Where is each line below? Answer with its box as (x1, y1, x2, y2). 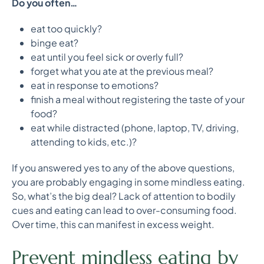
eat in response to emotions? (31, 79, 160, 91)
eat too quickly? (31, 22, 102, 35)
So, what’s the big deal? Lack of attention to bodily (12, 190, 236, 202)
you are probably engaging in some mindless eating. (12, 176, 245, 188)
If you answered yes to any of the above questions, (12, 161, 235, 174)
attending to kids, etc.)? (31, 136, 137, 148)
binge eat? (31, 37, 78, 49)
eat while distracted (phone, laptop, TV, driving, (31, 121, 239, 134)
